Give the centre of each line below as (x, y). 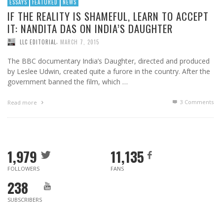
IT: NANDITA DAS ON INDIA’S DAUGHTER (90, 28)
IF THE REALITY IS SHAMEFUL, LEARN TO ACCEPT (108, 16)
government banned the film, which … (68, 81)
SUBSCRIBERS (25, 199)
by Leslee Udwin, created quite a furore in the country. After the (109, 71)
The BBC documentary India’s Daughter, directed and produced (109, 61)
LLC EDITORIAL (38, 42)
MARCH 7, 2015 (80, 42)
